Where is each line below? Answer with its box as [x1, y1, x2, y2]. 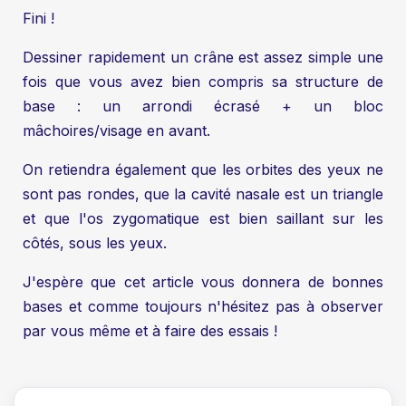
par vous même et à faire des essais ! [23, 322, 277, 341]
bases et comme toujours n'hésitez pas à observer [23, 297, 383, 316]
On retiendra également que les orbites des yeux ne [23, 160, 383, 179]
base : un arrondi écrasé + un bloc [23, 97, 383, 116]
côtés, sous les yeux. [23, 234, 167, 253]
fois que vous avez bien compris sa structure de [23, 72, 383, 92]
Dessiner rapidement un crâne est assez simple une [23, 48, 383, 67]
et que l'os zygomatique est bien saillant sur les [23, 209, 383, 228]
